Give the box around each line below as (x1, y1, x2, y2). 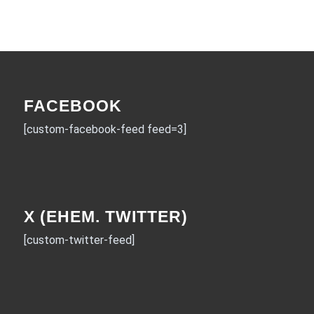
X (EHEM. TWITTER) (23, 207, 188, 226)
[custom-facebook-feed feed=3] (23, 122, 186, 136)
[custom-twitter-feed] (23, 233, 135, 247)
